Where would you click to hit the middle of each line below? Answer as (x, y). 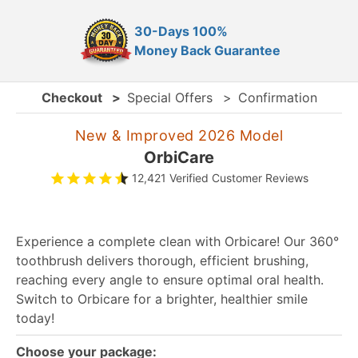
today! (35, 318)
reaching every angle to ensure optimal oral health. (170, 280)
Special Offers (171, 97)
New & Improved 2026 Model (179, 135)
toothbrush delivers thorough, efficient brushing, (162, 261)
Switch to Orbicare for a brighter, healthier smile (162, 299)
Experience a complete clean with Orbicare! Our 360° (177, 241)
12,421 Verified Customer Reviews (220, 178)
